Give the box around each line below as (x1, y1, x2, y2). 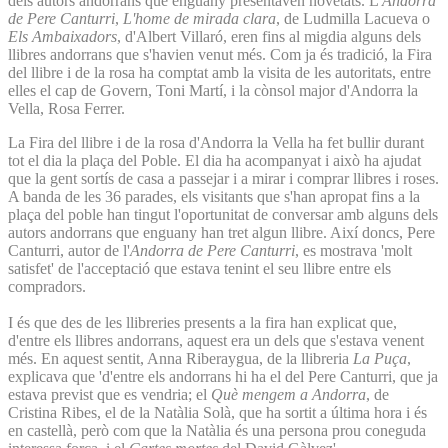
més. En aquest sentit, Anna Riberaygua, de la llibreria (8, 349, 353, 367)
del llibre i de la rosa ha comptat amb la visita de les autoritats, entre (8, 63, 431, 81)
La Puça (353, 349, 407, 367)
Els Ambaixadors (8, 27, 117, 45)
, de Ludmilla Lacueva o (276, 9, 430, 27)
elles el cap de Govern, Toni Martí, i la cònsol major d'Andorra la (8, 81, 418, 99)
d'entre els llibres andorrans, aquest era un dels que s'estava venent (8, 331, 424, 349)
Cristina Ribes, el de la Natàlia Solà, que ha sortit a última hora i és (8, 403, 427, 421)
